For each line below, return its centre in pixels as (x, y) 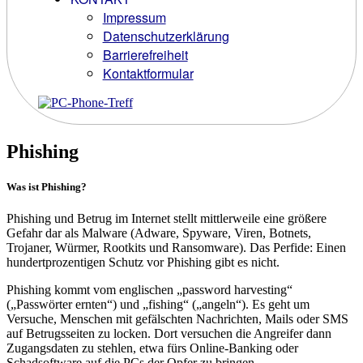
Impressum (134, 18)
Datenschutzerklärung (166, 36)
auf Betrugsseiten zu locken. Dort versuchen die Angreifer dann (169, 334)
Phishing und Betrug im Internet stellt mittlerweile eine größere (167, 219)
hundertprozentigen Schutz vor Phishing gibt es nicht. (143, 263)
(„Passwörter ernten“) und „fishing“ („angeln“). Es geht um (158, 305)
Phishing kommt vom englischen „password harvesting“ (149, 290)
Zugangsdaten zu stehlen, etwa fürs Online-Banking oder (152, 348)
